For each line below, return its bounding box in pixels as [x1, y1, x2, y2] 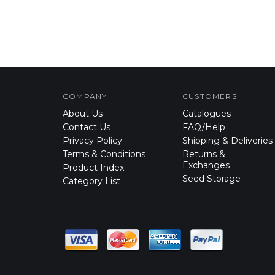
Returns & [182, 139, 225, 150]
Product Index [63, 153, 124, 164]
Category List [63, 166, 120, 177]
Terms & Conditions [63, 139, 145, 150]
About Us [63, 99, 103, 110]
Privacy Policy [63, 126, 122, 137]
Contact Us [63, 112, 110, 123]
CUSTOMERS [182, 82, 237, 91]
